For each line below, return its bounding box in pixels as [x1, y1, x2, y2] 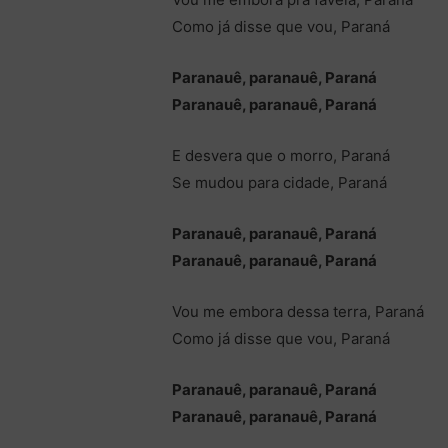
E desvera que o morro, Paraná [172, 146, 391, 166]
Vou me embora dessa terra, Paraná [172, 302, 425, 322]
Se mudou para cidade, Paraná [172, 173, 388, 193]
